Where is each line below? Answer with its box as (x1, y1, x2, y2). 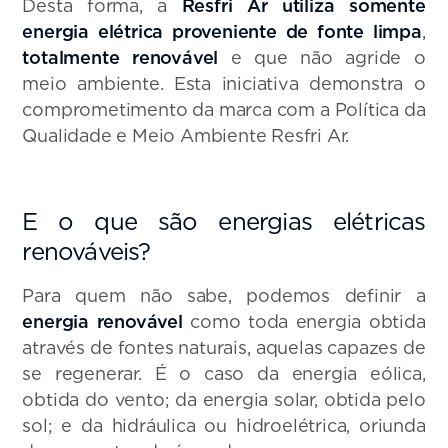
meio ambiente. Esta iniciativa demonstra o (22, 72, 426, 94)
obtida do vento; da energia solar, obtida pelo (22, 388, 426, 410)
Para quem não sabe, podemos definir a (22, 284, 426, 306)
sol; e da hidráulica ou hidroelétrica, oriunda (22, 414, 426, 436)
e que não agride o (230, 46, 426, 68)
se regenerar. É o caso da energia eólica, (22, 362, 426, 384)
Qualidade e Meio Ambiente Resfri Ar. (22, 124, 350, 146)
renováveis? (22, 236, 151, 266)
